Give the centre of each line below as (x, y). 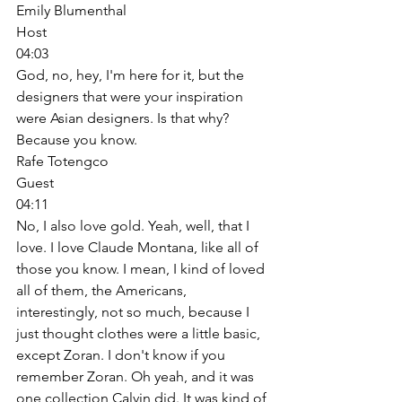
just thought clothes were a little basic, (140, 333)
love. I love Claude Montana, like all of (139, 247)
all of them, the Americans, (103, 290)
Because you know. (79, 139)
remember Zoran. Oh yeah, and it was (137, 376)
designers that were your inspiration (131, 96)
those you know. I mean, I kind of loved (142, 268)
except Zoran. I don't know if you (122, 354)
